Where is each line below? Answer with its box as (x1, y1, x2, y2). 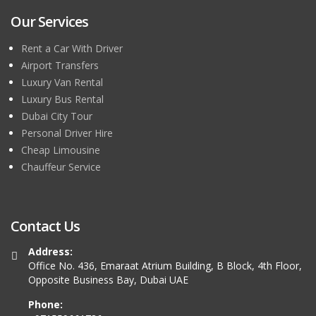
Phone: (28, 298, 63, 312)
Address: (28, 245, 73, 259)
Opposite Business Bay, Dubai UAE (28, 273, 188, 287)
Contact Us (11, 217, 80, 236)
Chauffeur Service (21, 160, 101, 174)
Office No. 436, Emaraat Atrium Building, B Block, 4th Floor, (28, 259, 302, 273)
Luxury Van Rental (21, 75, 103, 90)
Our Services (11, 12, 88, 32)
